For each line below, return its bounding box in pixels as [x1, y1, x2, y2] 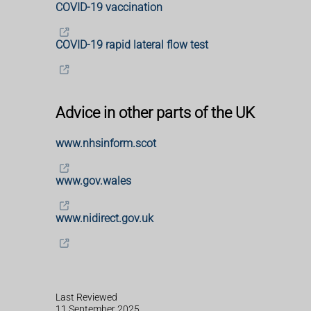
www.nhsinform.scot [56, 137, 156, 151]
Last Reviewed [56, 291, 117, 303]
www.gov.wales [56, 174, 131, 188]
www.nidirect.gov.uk [56, 212, 153, 226]
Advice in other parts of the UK [56, 103, 255, 122]
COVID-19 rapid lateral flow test [56, 38, 208, 52]
